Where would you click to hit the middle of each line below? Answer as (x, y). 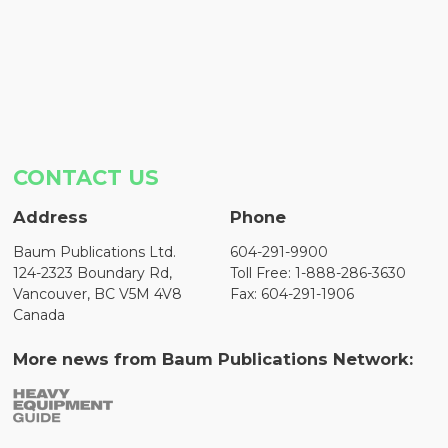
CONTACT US (86, 178)
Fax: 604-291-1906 (292, 294)
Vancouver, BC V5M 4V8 (98, 294)
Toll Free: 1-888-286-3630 (318, 273)
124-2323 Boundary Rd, (93, 273)
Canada (39, 315)
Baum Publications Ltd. (95, 252)
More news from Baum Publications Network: (213, 359)
